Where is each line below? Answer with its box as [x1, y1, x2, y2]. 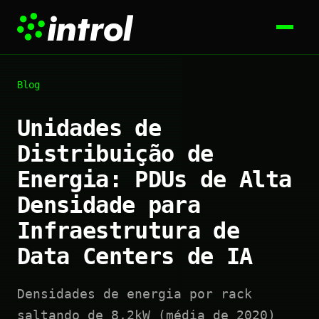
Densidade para [17, 192, 201, 219]
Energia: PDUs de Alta [17, 166, 292, 193]
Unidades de [17, 115, 161, 142]
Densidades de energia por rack [17, 286, 252, 301]
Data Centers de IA [17, 243, 253, 270]
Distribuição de [17, 140, 214, 167]
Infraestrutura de [17, 217, 240, 244]
